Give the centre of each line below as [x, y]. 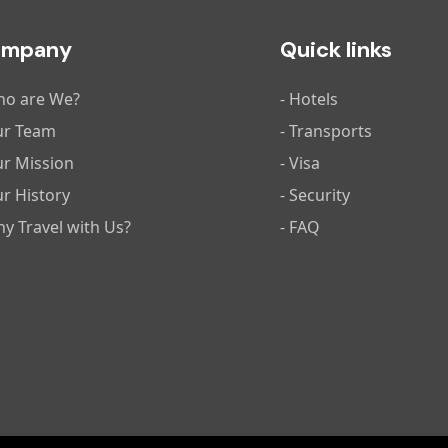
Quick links [335, 49]
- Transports [325, 130]
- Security [314, 194]
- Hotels [308, 98]
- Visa [299, 162]
